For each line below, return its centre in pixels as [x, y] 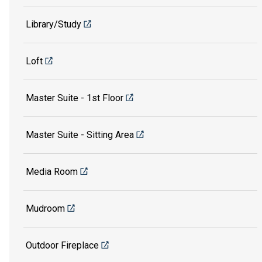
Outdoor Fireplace [62, 245]
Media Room [52, 171]
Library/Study [54, 24]
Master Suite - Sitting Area [80, 135]
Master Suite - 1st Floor [75, 98]
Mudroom [45, 208]
